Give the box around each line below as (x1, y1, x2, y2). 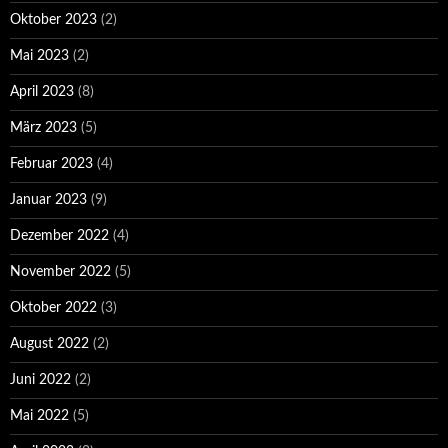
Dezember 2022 (10, 229, 109, 244)
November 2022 (10, 265, 111, 280)
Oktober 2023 (10, 13, 97, 28)
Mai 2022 (10, 409, 69, 424)
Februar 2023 (10, 157, 93, 172)
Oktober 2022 (10, 301, 97, 316)
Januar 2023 (10, 193, 87, 208)
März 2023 (10, 121, 77, 136)
